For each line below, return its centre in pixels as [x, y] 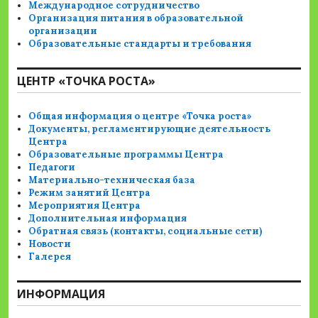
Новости [50, 244]
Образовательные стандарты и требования [140, 44]
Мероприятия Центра [85, 206]
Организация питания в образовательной [136, 18]
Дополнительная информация [108, 219]
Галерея [50, 257]
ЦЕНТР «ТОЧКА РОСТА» [86, 81]
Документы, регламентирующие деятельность [150, 129]
